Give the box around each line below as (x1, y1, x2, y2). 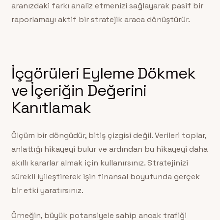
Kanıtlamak (11, 97, 91, 118)
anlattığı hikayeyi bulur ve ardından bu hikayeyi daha (11, 144, 208, 155)
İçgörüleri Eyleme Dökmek (11, 63, 195, 83)
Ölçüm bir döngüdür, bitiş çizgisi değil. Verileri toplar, (11, 130, 206, 141)
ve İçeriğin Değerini (11, 80, 147, 101)
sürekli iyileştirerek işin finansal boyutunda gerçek (11, 171, 200, 182)
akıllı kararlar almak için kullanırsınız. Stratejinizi (11, 158, 188, 168)
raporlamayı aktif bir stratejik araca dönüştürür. (11, 14, 190, 25)
